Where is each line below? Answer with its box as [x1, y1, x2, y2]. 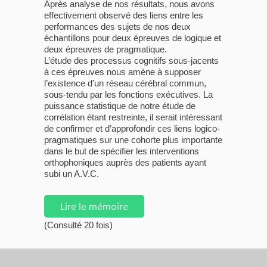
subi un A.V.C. [44, 169, 99, 179]
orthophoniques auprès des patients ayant [44, 157, 206, 167]
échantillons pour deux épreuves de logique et [44, 33, 221, 43]
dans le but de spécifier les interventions [44, 146, 199, 156]
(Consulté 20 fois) [44, 220, 113, 230]
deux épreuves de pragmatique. [44, 44, 167, 54]
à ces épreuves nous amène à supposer [44, 67, 201, 77]
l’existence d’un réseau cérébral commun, [44, 78, 206, 88]
